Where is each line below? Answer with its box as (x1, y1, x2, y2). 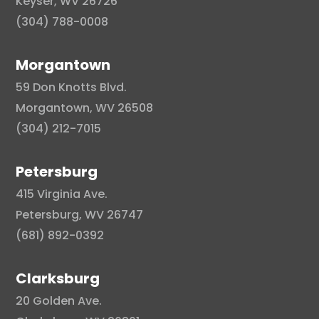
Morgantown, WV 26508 (16, 99, 154, 116)
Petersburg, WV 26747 (16, 206, 144, 223)
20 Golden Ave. (16, 292, 103, 309)
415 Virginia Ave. (16, 185, 108, 202)
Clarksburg (16, 268, 100, 288)
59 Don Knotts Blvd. (16, 78, 127, 95)
